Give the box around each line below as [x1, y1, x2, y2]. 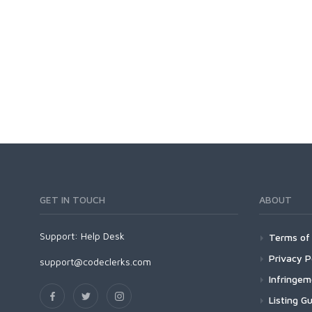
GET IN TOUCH [40, 194, 105, 205]
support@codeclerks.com [40, 256, 151, 267]
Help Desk [81, 230, 125, 242]
